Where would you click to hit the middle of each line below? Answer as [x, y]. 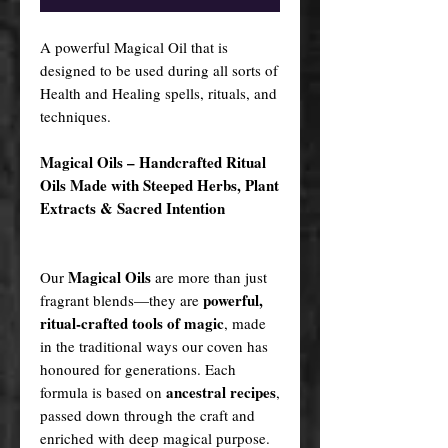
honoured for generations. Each [138, 368]
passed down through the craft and [147, 414]
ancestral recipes [221, 391]
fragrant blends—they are [121, 299]
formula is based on [103, 391]
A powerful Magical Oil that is [134, 46]
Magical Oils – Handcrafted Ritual [153, 161]
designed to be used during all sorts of [159, 69]
